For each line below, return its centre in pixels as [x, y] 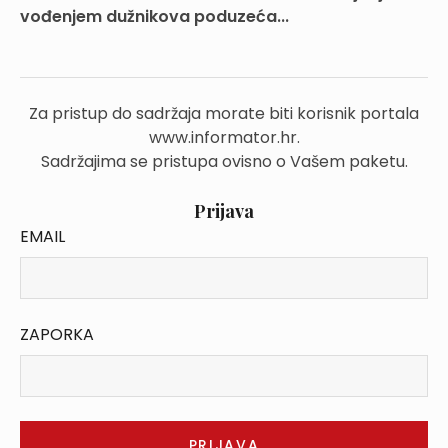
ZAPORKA [57, 334]
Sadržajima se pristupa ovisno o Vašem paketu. [224, 161]
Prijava [224, 211]
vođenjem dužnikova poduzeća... [154, 16]
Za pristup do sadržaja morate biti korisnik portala [224, 113]
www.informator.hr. [224, 137]
